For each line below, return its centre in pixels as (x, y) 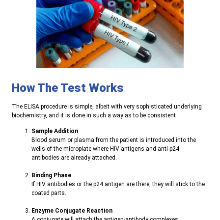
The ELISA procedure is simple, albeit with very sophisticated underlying (107, 106)
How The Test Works (68, 88)
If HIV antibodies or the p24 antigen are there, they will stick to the (118, 184)
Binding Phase (51, 176)
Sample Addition (55, 131)
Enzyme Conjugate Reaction (72, 211)
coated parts (48, 193)
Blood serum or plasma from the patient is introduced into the (114, 140)
